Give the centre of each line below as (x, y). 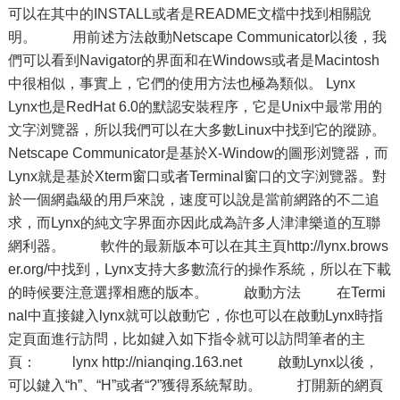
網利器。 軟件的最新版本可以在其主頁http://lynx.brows (198, 246)
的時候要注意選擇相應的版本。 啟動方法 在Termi (196, 292)
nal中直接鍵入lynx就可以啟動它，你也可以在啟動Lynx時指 (195, 316)
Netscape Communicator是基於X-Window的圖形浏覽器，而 (198, 153)
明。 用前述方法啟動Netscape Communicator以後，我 (197, 37)
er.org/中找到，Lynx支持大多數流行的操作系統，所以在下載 (199, 269)
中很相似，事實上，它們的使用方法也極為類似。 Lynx (197, 83)
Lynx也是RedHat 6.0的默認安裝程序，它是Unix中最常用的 (195, 107)
